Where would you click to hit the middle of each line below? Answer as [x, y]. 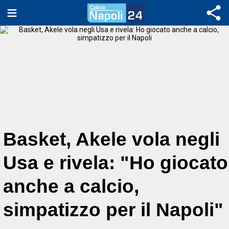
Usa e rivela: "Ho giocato [116, 163]
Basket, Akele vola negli [111, 139]
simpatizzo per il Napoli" [113, 210]
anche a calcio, [71, 186]
